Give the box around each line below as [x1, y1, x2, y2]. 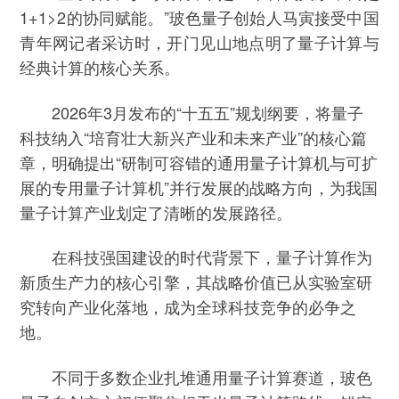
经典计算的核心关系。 [20, 55, 181, 79]
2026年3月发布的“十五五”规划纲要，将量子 [20, 100, 364, 124]
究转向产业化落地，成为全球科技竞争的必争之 [20, 295, 357, 319]
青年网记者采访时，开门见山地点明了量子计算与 [20, 30, 379, 54]
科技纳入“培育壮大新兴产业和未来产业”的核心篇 [20, 125, 368, 149]
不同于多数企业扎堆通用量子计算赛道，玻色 [20, 364, 373, 388]
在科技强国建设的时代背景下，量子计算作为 [20, 245, 373, 269]
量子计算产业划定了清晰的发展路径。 [20, 199, 293, 224]
